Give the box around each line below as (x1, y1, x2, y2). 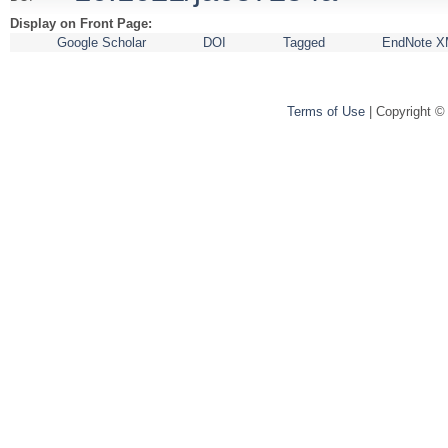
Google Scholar (56, 34, 146, 50)
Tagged (282, 34, 325, 50)
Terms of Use (286, 103, 365, 119)
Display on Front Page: (10, 15, 156, 31)
